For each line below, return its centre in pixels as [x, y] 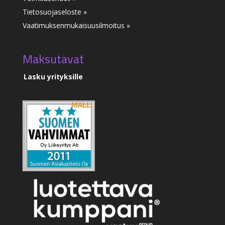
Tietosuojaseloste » [54, 12]
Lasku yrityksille [53, 76]
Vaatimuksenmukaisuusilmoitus [74, 25]
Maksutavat [53, 59]
